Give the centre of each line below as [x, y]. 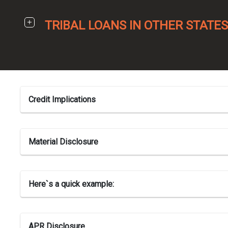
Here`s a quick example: [71, 184]
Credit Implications [62, 99]
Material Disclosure [63, 142]
